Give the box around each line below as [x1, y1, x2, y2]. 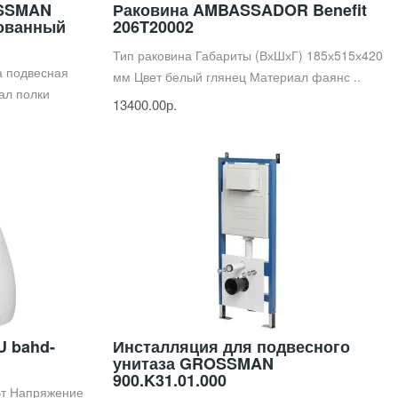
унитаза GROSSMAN [113, 351, 274, 375]
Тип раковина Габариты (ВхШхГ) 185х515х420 [113, 45, 383, 64]
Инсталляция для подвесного [113, 334, 350, 358]
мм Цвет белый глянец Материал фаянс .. [113, 67, 361, 85]
